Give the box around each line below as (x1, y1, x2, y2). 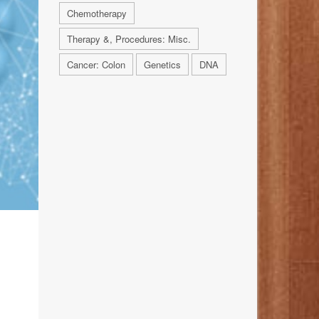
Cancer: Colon (66, 58, 125, 72)
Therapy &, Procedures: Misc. (66, 32, 191, 46)
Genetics (143, 58, 181, 72)
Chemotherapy (66, 6, 127, 21)
